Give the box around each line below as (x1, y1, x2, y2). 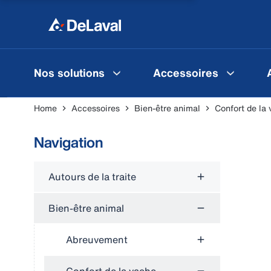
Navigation (34, 131, 103, 153)
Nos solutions (34, 64, 105, 80)
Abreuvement (66, 232, 128, 247)
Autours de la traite (48, 169, 136, 184)
